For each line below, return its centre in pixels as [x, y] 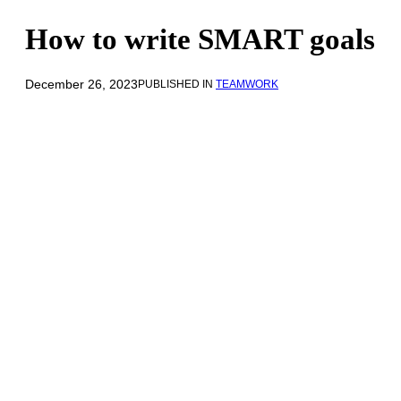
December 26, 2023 [81, 84]
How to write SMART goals [200, 39]
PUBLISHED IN [177, 85]
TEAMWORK [247, 85]
